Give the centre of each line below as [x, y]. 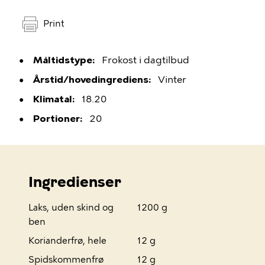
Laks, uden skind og [71, 208]
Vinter [172, 80]
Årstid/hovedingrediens [91, 80]
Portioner [56, 119]
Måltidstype [63, 60]
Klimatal [53, 99]
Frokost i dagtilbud [146, 60]
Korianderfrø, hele [67, 241]
